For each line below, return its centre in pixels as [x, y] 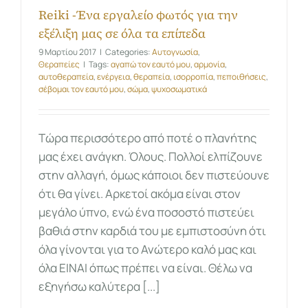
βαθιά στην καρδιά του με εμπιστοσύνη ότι [152, 231]
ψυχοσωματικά [179, 89]
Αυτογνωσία [175, 52]
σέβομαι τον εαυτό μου [81, 89]
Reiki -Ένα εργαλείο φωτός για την [138, 15]
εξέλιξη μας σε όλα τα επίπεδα [122, 34]
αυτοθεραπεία [66, 77]
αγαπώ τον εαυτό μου [151, 65]
